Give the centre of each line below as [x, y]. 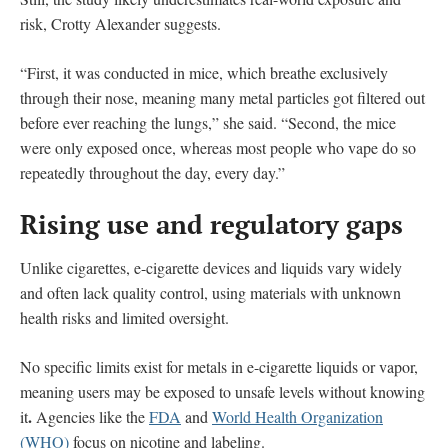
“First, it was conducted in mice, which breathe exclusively [204, 72]
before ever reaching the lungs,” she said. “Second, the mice [208, 122]
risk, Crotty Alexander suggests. [120, 23]
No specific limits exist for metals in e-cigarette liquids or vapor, [219, 366]
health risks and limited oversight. [124, 317]
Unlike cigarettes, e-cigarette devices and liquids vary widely [211, 267]
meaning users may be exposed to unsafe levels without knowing [222, 391]
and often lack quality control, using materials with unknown [210, 292]
